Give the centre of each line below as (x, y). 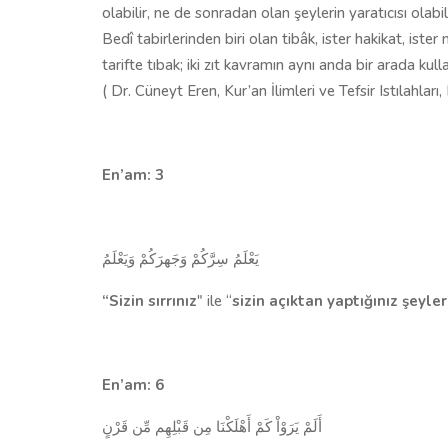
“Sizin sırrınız (149, 300)
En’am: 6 (133, 384)
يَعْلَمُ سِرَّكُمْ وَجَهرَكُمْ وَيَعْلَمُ (180, 258)
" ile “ (214, 300)
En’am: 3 (133, 174)
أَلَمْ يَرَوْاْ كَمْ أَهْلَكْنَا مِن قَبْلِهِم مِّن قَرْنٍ (212, 426)
